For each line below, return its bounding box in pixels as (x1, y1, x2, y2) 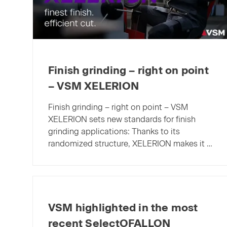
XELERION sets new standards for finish (48, 114, 196, 124)
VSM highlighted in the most (48, 201, 198, 214)
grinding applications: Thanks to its (48, 126, 180, 136)
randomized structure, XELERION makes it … (48, 138, 212, 148)
